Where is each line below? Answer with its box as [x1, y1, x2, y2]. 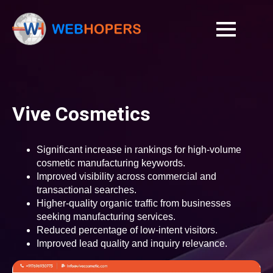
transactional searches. [37, 185, 136, 195]
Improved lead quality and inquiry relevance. [37, 238, 227, 249]
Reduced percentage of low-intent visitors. [37, 225, 218, 235]
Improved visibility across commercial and [37, 171, 216, 182]
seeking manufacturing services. [37, 211, 175, 222]
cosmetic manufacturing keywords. [37, 158, 185, 168]
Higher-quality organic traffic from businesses [37, 198, 231, 208]
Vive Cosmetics [12, 102, 151, 126]
